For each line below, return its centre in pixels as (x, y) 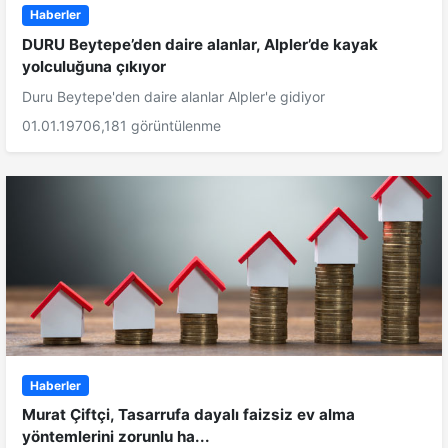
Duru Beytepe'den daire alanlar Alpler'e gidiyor (173, 96)
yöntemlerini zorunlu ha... (116, 436)
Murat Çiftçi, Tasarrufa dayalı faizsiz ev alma (188, 414)
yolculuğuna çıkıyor (94, 66)
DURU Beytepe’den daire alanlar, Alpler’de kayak (200, 44)
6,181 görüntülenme (156, 125)
